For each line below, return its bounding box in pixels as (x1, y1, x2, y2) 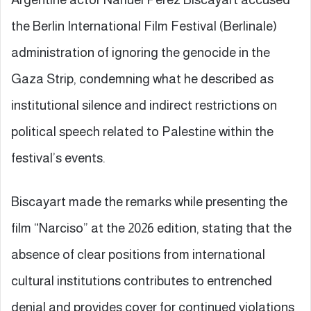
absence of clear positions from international (11, 246, 265, 262)
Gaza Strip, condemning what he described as (11, 71, 274, 86)
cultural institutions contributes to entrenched (11, 273, 272, 288)
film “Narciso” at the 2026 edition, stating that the (11, 220, 292, 235)
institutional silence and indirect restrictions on (11, 97, 277, 112)
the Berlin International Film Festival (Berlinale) (11, 18, 277, 33)
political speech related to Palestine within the (11, 124, 274, 139)
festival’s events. (11, 150, 106, 165)
